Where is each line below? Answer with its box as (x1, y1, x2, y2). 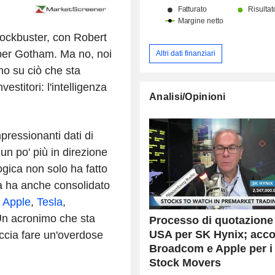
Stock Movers (149, 256, 222, 269)
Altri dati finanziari (156, 48, 216, 58)
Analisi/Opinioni (149, 91, 226, 102)
